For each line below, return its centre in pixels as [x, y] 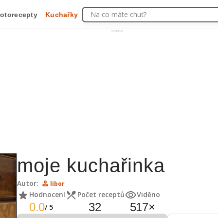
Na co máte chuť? [119, 14]
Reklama [117, 31]
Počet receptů [101, 194]
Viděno [148, 194]
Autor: [28, 183]
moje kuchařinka [91, 165]
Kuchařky [62, 14]
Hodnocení [47, 194]
